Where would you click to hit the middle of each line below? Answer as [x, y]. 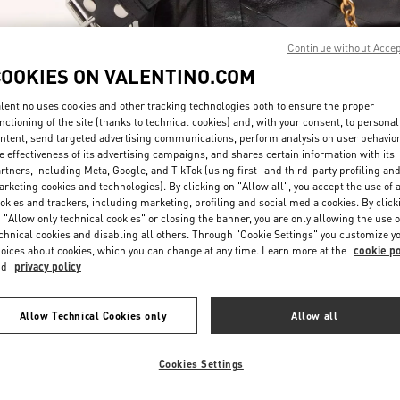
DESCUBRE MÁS [350, 137]
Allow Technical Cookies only [93, 316]
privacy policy [48, 267]
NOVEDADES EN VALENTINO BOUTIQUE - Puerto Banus [200, 237]
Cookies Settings [201, 364]
